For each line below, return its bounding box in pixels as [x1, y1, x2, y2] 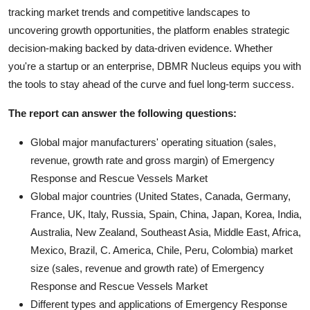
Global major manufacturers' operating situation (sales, [30, 136, 276, 148]
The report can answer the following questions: [8, 107, 237, 119]
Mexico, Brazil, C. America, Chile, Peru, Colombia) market [30, 244, 293, 256]
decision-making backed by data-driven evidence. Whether [8, 42, 273, 54]
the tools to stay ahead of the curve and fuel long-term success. [8, 77, 294, 90]
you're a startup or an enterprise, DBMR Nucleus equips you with [8, 60, 301, 72]
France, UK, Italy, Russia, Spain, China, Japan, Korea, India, [30, 208, 302, 220]
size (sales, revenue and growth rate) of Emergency [30, 262, 264, 274]
